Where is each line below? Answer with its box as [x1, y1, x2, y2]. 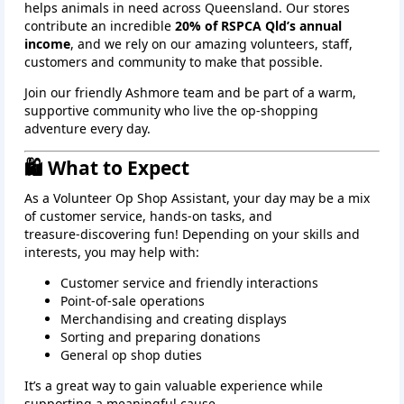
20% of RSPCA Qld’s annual [175, 17, 342, 35]
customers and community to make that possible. [24, 53, 323, 71]
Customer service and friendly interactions [60, 274, 318, 292]
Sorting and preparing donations [60, 328, 261, 346]
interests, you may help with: [24, 243, 199, 262]
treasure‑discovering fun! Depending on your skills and [24, 225, 360, 243]
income [24, 35, 70, 53]
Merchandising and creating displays [60, 310, 287, 328]
